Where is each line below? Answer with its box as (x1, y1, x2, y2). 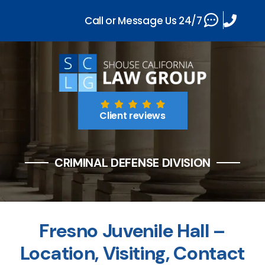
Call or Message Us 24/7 (85, 13, 202, 28)
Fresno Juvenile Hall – (39, 218, 226, 243)
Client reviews (99, 109, 166, 122)
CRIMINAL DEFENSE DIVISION (54, 155, 211, 170)
